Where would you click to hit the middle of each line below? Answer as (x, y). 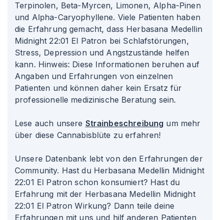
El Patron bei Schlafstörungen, (129, 41)
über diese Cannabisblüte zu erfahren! (88, 135)
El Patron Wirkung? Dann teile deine (104, 206)
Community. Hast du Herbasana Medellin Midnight (110, 170)
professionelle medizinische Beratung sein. (96, 100)
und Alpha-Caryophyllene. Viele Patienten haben (108, 17)
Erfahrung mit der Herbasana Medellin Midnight (105, 194)
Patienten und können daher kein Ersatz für (98, 88)
